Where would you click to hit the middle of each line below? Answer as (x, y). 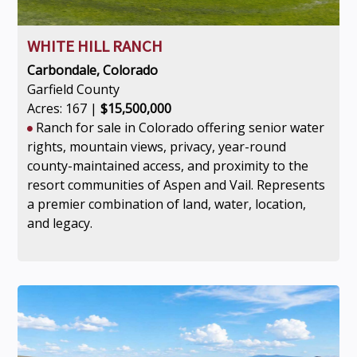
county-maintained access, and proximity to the (167, 166)
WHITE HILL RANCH (94, 46)
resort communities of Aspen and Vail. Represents (176, 185)
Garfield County (73, 89)
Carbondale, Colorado (92, 70)
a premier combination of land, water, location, (166, 204)
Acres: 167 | (63, 108)
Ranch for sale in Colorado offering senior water (178, 127)
